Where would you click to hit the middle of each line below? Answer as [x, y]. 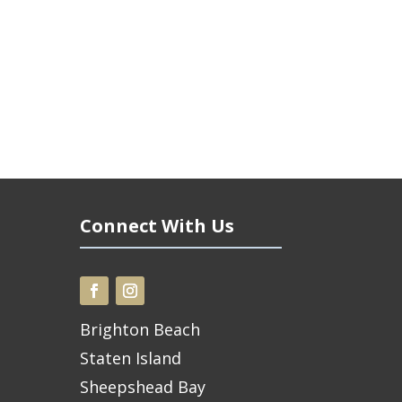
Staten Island [131, 358]
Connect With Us [157, 226]
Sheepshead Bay [143, 387]
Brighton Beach [140, 330]
